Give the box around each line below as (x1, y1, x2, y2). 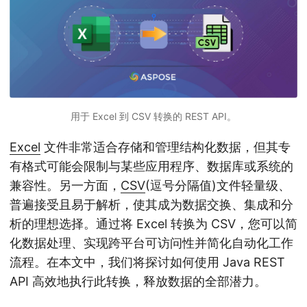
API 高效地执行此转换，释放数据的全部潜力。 (10, 274, 267, 289)
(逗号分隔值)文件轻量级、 (145, 178, 291, 193)
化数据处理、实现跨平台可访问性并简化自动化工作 (10, 236, 293, 251)
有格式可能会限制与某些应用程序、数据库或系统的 (10, 159, 293, 174)
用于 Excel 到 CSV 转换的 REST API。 (71, 110, 236, 123)
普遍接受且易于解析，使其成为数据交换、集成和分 (10, 197, 293, 212)
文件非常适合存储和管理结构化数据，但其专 (40, 140, 291, 155)
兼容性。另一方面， (10, 178, 121, 193)
